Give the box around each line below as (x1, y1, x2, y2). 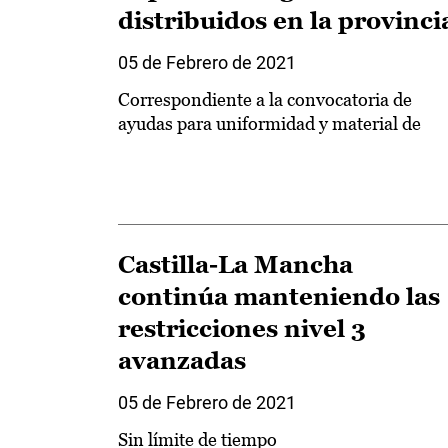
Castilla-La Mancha (118, 251, 353, 279)
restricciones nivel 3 (118, 315, 366, 343)
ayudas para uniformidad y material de (118, 112, 421, 134)
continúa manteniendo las (118, 283, 440, 311)
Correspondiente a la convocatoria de (118, 88, 412, 110)
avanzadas (118, 347, 246, 375)
